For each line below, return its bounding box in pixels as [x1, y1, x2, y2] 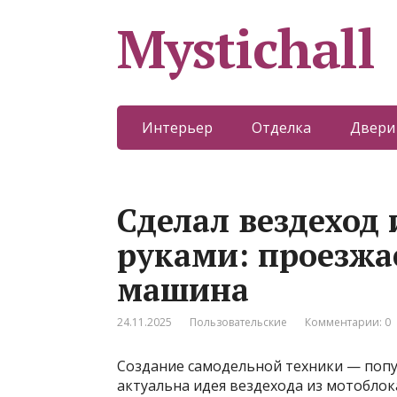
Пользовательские [190, 315, 287, 330]
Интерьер [141, 118, 213, 137]
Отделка [251, 118, 311, 137]
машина [117, 269, 249, 310]
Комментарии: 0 [305, 315, 391, 330]
